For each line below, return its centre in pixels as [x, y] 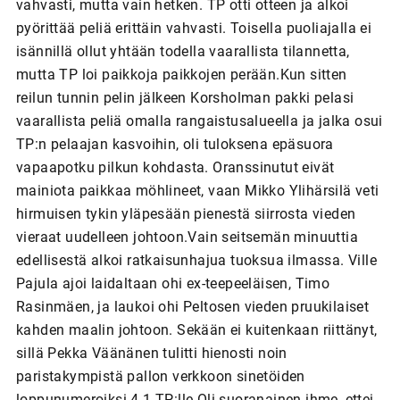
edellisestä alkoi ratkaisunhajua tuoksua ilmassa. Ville [196, 260]
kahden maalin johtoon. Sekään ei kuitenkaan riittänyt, [196, 329]
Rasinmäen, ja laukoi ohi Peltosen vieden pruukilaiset [192, 306]
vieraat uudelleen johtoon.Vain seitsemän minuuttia [187, 237]
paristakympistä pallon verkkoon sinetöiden [160, 376]
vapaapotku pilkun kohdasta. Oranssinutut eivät [175, 167]
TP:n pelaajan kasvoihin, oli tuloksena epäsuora [175, 144]
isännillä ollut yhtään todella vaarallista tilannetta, [183, 51]
